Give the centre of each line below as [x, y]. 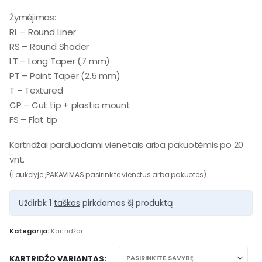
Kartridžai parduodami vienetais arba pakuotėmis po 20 [127, 145]
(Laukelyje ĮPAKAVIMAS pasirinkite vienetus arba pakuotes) [108, 175]
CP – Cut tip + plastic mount [70, 105]
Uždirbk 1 [36, 203]
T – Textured [36, 90]
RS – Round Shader [49, 46]
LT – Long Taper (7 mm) [60, 61]
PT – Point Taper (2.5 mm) [65, 75]
